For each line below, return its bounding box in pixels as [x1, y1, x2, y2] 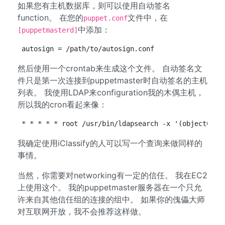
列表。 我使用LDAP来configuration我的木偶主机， [18, 87, 204, 97]
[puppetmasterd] [18, 26, 78, 34]
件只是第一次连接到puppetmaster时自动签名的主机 [18, 75, 207, 85]
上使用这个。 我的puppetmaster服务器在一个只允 [18, 182, 202, 192]
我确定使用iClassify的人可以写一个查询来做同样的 [18, 138, 202, 148]
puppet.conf [83, 14, 128, 22]
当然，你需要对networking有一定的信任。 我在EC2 [18, 170, 207, 180]
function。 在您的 [18, 13, 83, 23]
